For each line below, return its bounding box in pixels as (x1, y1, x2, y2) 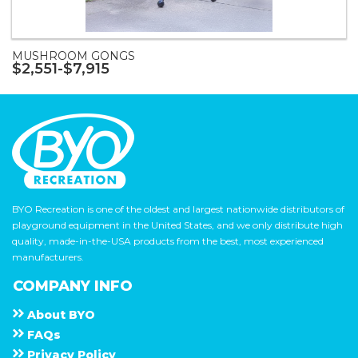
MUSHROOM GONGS (12, 49, 135, 64)
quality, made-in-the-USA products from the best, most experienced (12, 235, 324, 248)
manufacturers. (12, 251, 84, 264)
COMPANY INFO (13, 277, 133, 296)
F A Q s (27, 328, 59, 343)
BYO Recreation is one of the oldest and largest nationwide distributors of (12, 203, 344, 216)
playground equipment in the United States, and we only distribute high (12, 219, 343, 232)
